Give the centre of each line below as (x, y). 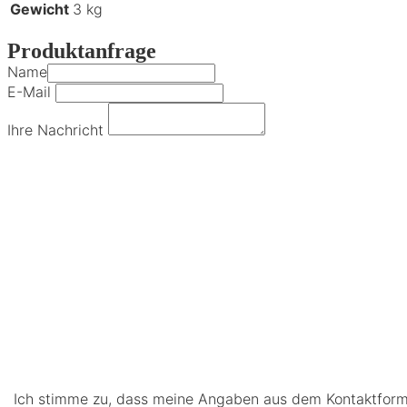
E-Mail (29, 92)
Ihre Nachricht (55, 130)
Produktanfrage (82, 51)
